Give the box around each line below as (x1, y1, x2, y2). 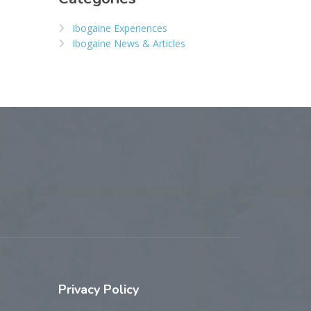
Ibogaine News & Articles (72, 36, 185, 50)
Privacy (58, 280, 103, 298)
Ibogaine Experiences (72, 21, 167, 35)
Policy (103, 280, 139, 298)
